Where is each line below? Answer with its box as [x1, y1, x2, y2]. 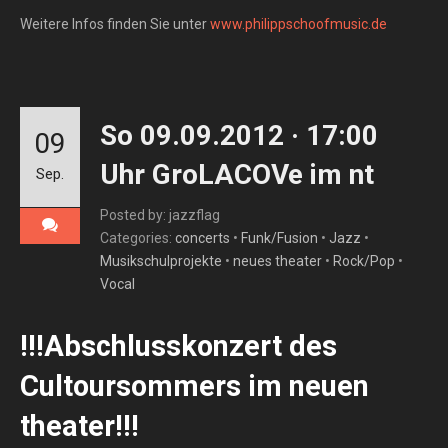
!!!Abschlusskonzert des [20, 329, 337, 363]
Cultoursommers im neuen [20, 369, 369, 403]
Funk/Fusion [241, 230, 318, 246]
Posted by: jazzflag [100, 207, 220, 223]
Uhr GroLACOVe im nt [100, 158, 374, 191]
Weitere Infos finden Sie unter [20, 16, 210, 32]
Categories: [100, 230, 175, 246]
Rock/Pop [333, 253, 395, 269]
